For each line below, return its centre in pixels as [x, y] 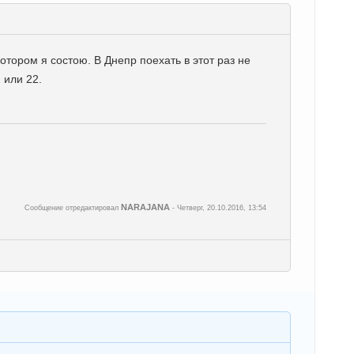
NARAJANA [145, 207]
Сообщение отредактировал [73, 208]
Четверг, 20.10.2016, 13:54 [222, 208]
